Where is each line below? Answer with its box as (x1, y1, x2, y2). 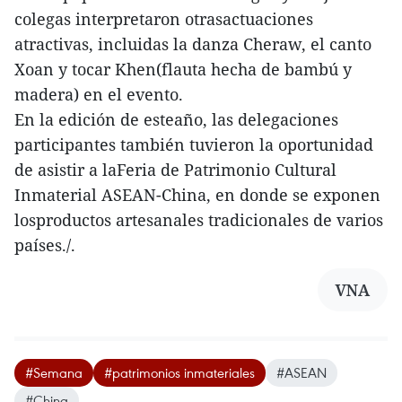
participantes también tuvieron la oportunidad (14, 134, 373, 156)
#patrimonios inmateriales (104, 363, 255, 382)
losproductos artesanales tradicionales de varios (14, 209, 383, 232)
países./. (14, 234, 75, 257)
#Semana (25, 363, 83, 382)
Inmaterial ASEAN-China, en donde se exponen (14, 184, 380, 206)
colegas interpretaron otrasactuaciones (14, 8, 313, 31)
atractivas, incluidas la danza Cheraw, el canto (14, 33, 371, 56)
